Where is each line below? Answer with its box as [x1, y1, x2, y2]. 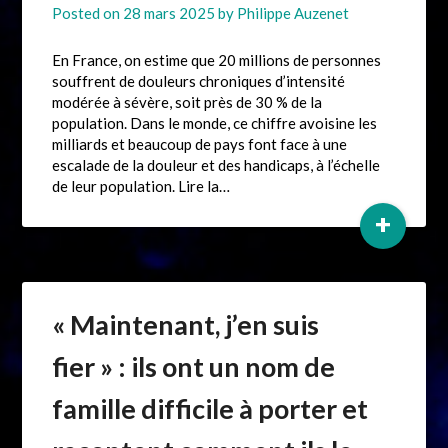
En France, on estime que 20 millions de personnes [52, 51, 382, 70]
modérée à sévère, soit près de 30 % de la [52, 93, 323, 112]
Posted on [52, 4, 124, 23]
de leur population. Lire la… [52, 177, 231, 196]
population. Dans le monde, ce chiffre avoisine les [52, 114, 378, 133]
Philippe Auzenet [237, 4, 350, 23]
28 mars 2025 [123, 4, 216, 23]
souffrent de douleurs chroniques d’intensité [52, 72, 346, 91]
